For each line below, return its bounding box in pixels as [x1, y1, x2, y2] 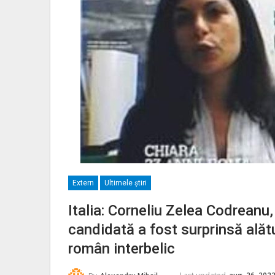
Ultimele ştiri [104, 179, 147, 187]
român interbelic [68, 240, 175, 257]
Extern [72, 179, 94, 187]
